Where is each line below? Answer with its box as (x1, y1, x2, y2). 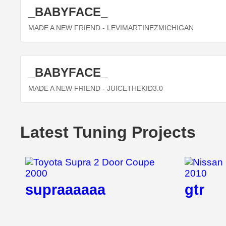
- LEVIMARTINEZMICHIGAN (100, 24, 194, 32)
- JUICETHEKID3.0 (100, 85, 163, 93)
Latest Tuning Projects (20, 123, 196, 142)
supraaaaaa (25, 182, 105, 198)
